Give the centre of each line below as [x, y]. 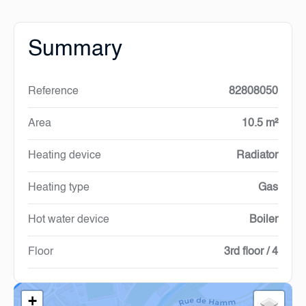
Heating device [65, 156]
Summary [75, 49]
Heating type [59, 188]
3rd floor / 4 [251, 252]
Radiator [257, 156]
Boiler [264, 220]
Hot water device [69, 220]
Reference [53, 92]
